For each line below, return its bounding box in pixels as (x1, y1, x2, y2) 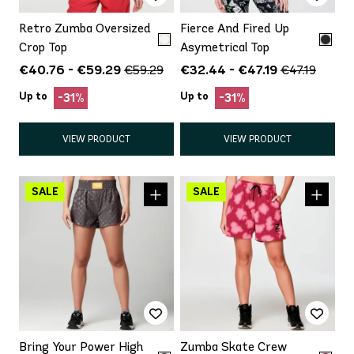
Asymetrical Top (180, 39, 269, 55)
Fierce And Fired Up (180, 20, 289, 36)
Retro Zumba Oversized (19, 20, 151, 36)
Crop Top (19, 39, 67, 55)
